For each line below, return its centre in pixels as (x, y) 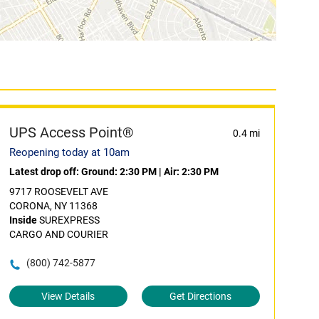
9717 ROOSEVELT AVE (58, 192)
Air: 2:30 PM (191, 172)
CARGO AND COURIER (58, 234)
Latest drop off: (45, 172)
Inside (23, 220)
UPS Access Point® (71, 132)
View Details (68, 296)
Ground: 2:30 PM (119, 172)
